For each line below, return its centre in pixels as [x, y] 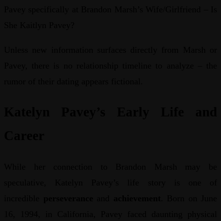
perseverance [68, 198]
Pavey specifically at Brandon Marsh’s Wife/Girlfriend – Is [110, 9]
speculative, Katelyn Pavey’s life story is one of [110, 182]
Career [24, 136]
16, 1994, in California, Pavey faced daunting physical [110, 214]
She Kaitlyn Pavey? [39, 25]
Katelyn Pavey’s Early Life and [110, 112]
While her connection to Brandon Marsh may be [110, 166]
